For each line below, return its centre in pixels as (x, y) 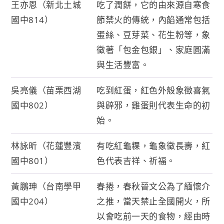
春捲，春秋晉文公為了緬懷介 (153, 186)
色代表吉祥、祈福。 (136, 160)
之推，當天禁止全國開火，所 (153, 201)
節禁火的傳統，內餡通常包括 (153, 19)
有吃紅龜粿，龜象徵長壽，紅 (153, 145)
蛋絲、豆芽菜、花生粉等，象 (153, 34)
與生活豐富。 (123, 64)
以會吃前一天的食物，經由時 (153, 216)
